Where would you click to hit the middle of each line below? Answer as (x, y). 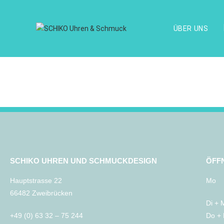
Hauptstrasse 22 (36, 180)
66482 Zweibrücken (41, 193)
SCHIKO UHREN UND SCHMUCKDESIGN (83, 161)
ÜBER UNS (191, 28)
